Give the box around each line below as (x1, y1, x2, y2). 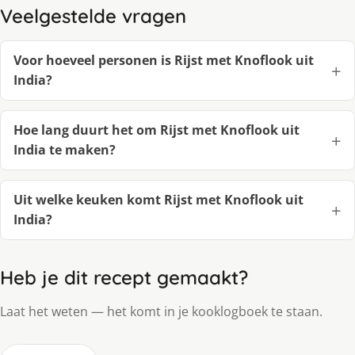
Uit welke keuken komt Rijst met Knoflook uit (13, 190, 303, 208)
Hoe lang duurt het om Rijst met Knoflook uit (13, 120, 300, 139)
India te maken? (13, 140, 116, 158)
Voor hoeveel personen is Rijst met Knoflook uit (13, 51, 314, 69)
